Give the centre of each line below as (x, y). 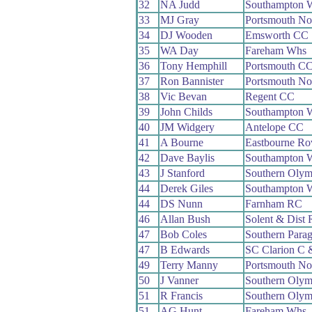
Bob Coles (183, 234)
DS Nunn (181, 203)
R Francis (181, 295)
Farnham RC (273, 203)
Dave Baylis (187, 157)
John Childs (186, 111)
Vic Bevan (183, 96)
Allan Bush (185, 219)
